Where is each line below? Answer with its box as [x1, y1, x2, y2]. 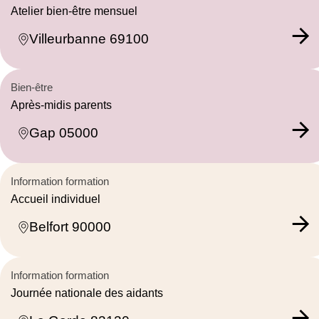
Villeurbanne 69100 [29, 31, 149, 47]
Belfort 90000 [29, 219, 111, 235]
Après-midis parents [11, 98, 112, 111]
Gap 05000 [29, 125, 98, 141]
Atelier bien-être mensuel [11, 4, 137, 17]
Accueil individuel [11, 192, 100, 205]
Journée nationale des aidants [11, 286, 163, 299]
